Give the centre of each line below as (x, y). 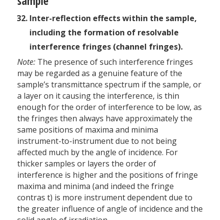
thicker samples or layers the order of (87, 163)
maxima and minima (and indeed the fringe (96, 186)
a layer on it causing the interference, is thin (98, 96)
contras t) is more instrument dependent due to (105, 197)
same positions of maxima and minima (88, 129)
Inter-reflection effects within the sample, (113, 18)
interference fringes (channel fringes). (106, 46)
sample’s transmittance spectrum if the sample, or (109, 84)
